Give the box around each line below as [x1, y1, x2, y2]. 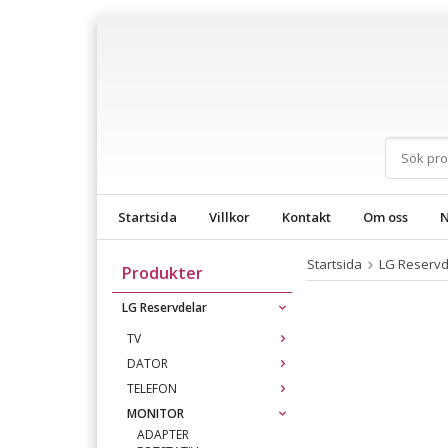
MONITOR [127, 405, 184, 422]
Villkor [209, 208, 250, 226]
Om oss [363, 208, 408, 226]
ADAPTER [137, 426, 189, 443]
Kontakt [282, 208, 331, 226]
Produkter [122, 262, 203, 284]
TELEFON [127, 380, 177, 397]
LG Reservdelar [122, 299, 207, 316]
